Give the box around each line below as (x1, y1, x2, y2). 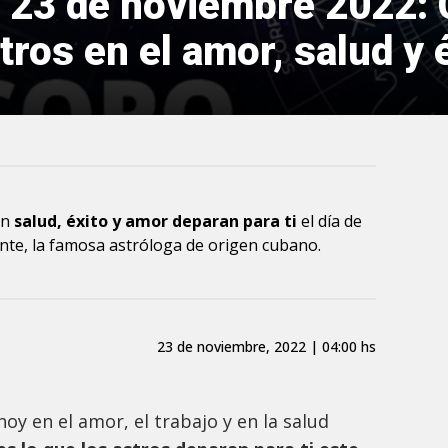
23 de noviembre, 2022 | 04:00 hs (156, 336, 376, 356)
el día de (301, 210, 362, 233)
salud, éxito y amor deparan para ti (14, 210, 301, 233)
